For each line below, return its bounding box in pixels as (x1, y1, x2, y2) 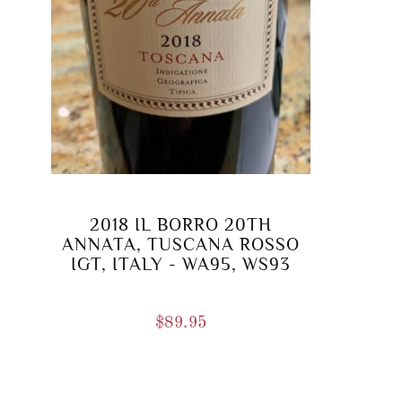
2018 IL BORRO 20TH (90, 214, 273, 235)
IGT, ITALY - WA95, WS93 (71, 254, 292, 275)
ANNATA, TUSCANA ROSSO (62, 234, 301, 255)
